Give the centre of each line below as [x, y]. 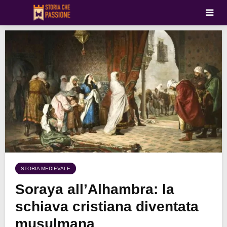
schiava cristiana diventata [107, 207]
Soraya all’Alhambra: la [95, 190]
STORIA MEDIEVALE [46, 169]
